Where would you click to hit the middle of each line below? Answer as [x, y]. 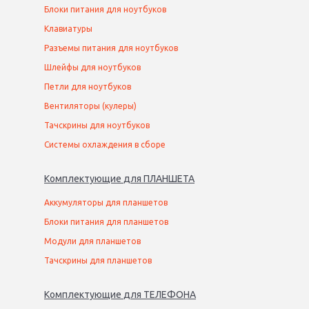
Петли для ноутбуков [88, 87]
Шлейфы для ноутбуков [92, 68]
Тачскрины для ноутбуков [97, 126]
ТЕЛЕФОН [167, 295]
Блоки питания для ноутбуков [105, 10]
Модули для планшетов [92, 241]
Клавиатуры [68, 29]
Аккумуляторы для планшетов [106, 203]
